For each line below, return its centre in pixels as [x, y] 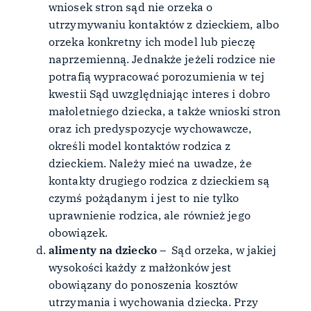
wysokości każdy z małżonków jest [140, 267]
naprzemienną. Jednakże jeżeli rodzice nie [162, 59]
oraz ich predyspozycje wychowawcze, [150, 128]
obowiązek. [78, 232]
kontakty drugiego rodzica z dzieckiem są [159, 180]
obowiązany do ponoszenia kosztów [143, 284]
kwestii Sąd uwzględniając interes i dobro [160, 93]
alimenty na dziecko [103, 250]
